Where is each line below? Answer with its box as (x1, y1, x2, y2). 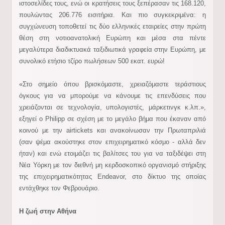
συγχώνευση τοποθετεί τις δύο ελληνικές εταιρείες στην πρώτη (19, 23, 206, 30)
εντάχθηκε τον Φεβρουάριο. (19, 184, 99, 192)
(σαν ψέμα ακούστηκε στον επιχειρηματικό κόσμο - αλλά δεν (19, 138, 206, 146)
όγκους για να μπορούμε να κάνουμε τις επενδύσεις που (19, 92, 206, 99)
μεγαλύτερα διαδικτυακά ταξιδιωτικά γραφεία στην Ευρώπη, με (19, 46, 206, 53)
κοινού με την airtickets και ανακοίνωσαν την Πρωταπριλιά (19, 127, 206, 134)
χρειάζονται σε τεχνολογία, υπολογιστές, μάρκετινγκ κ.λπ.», (19, 103, 206, 111)
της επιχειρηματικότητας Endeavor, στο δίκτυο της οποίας (19, 173, 206, 180)
